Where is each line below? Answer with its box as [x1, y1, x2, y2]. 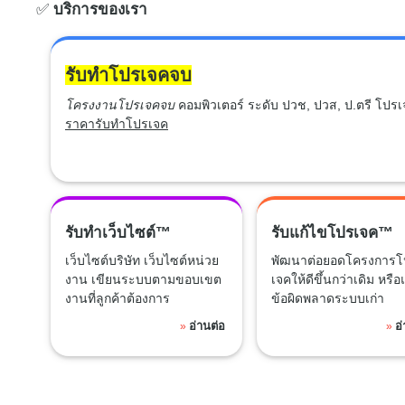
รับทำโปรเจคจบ [65, 64, 192, 85]
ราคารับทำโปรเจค [65, 116, 168, 131]
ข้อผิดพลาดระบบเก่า [270, 290, 384, 306]
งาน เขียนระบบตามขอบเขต [65, 271, 221, 287]
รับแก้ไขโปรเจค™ [270, 223, 393, 241]
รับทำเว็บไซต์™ [65, 223, 171, 241]
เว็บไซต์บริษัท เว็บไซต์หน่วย [65, 252, 219, 268]
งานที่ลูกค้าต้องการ [65, 290, 170, 306]
